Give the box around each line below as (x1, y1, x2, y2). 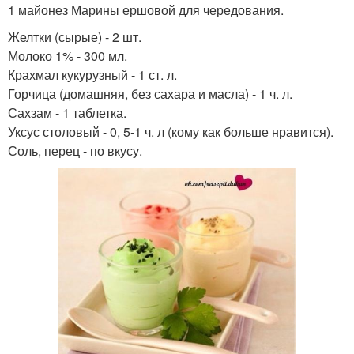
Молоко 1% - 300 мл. (8, 47, 127, 66)
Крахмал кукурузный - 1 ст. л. (8, 66, 177, 85)
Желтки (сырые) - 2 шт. (8, 28, 141, 47)
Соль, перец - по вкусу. (8, 141, 142, 160)
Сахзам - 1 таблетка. (8, 104, 126, 122)
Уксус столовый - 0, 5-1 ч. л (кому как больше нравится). (8, 122, 333, 141)
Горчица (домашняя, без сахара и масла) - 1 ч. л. (8, 85, 292, 104)
